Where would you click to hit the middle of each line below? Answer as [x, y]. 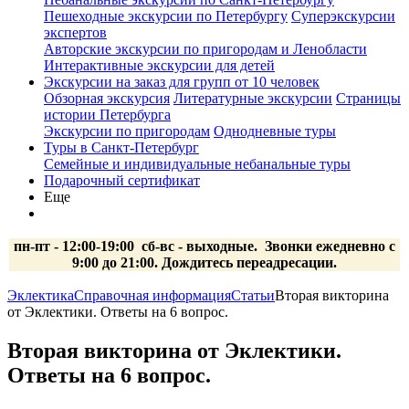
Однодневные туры [275, 131]
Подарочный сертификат [122, 180]
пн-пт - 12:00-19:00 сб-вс [96, 246]
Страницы [368, 98]
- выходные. [218, 246]
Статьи [253, 295]
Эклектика [41, 295]
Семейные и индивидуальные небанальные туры [197, 164]
